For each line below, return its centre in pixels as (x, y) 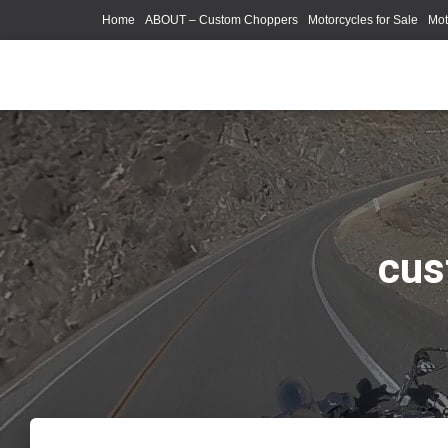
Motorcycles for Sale (363, 20)
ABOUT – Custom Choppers (221, 20)
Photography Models (163, 60)
